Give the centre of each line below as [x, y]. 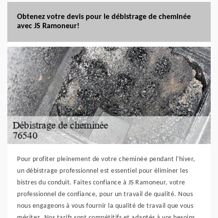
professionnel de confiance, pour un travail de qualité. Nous [105, 194]
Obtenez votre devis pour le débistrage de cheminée [104, 17]
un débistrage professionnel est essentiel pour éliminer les [103, 171]
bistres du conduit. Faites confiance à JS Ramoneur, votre [101, 183]
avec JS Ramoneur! [48, 26]
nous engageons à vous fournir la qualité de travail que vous [105, 206]
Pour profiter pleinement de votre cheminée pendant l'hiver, [106, 159]
